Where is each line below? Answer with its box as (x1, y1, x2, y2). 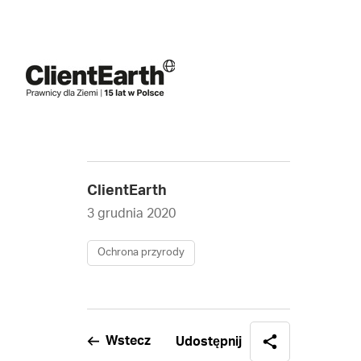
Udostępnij (176, 335, 243, 348)
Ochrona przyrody (97, 247, 185, 258)
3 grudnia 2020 (86, 207, 176, 220)
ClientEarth (86, 184, 167, 198)
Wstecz (105, 334, 151, 347)
